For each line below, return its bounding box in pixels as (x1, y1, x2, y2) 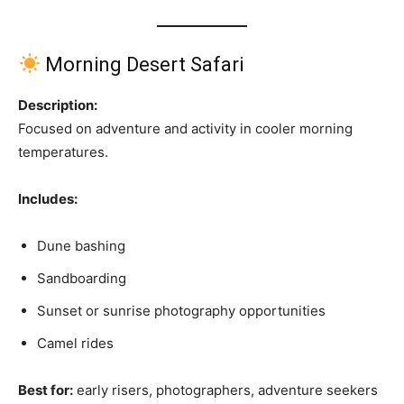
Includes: (18, 189, 78, 207)
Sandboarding (37, 269, 126, 287)
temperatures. (18, 142, 108, 161)
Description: (18, 96, 97, 114)
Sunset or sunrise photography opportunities (37, 301, 326, 319)
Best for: (18, 381, 73, 399)
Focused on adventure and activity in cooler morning (18, 119, 353, 137)
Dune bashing (37, 236, 125, 254)
